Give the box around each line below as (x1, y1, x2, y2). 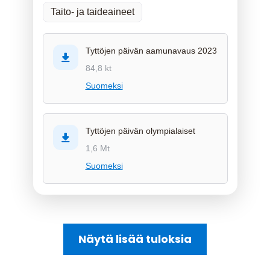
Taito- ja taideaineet (50, 6, 134, 17)
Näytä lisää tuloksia (78, 231, 192, 246)
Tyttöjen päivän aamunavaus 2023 (85, 45, 217, 55)
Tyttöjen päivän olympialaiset (85, 125, 195, 136)
